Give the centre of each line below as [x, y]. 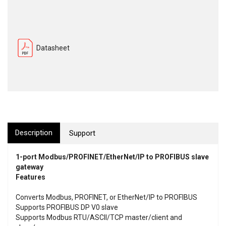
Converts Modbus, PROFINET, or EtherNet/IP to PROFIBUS [106, 197]
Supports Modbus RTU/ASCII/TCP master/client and [99, 217]
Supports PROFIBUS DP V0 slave [67, 207]
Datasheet [53, 48]
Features [31, 177]
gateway [30, 167]
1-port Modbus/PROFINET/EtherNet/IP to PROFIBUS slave [112, 157]
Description [34, 133]
